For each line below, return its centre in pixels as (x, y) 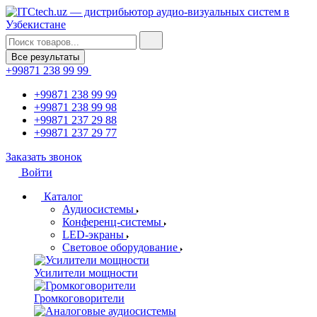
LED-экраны (93, 235)
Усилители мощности (86, 273)
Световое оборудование (120, 247)
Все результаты (45, 57)
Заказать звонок (44, 157)
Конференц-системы (112, 222)
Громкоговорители (79, 298)
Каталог (62, 196)
